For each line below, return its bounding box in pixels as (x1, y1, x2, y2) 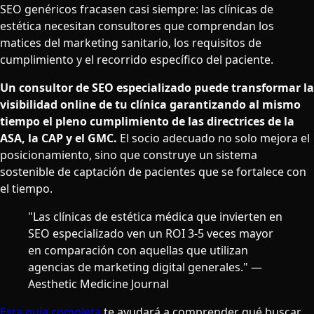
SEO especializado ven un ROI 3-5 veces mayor (28, 225, 273, 241)
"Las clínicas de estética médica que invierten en (28, 208, 282, 224)
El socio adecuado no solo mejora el (117, 130, 310, 146)
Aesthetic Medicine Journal (28, 275, 169, 292)
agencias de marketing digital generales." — (28, 259, 262, 275)
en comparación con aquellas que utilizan (28, 242, 248, 258)
